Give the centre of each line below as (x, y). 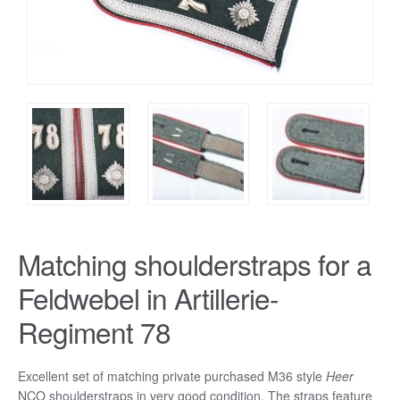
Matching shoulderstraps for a (195, 263)
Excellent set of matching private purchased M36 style (170, 376)
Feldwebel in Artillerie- (148, 297)
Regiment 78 (94, 331)
